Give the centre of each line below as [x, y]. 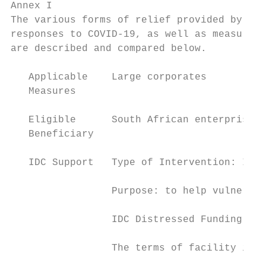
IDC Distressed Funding [126, 220]
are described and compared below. [109, 49]
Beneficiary [52, 134]
